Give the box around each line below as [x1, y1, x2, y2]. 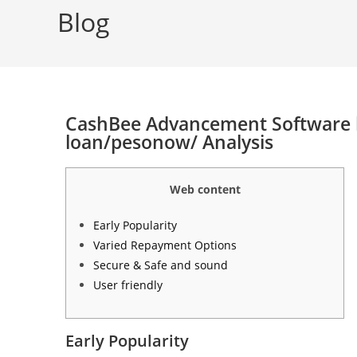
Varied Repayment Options [93, 237, 237, 253]
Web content [169, 182, 241, 197]
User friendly [93, 277, 163, 292]
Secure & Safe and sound [93, 257, 228, 273]
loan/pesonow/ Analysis [65, 129, 273, 155]
